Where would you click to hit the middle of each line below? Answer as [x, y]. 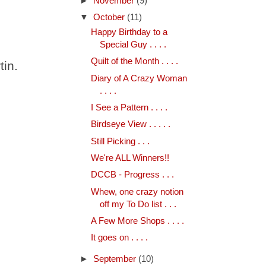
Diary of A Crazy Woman [139, 78]
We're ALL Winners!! [130, 158]
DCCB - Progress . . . [132, 175]
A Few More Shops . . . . [137, 221]
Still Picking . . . [120, 141]
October [110, 18]
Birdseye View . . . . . [130, 124]
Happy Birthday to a [129, 32]
